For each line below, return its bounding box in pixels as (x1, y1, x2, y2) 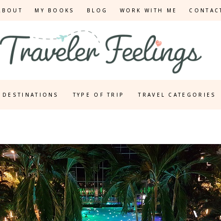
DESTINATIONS (2, 91, 59, 98)
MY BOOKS (35, 7, 75, 14)
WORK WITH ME (119, 7, 178, 14)
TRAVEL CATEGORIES (138, 91, 217, 98)
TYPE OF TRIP (73, 91, 125, 98)
